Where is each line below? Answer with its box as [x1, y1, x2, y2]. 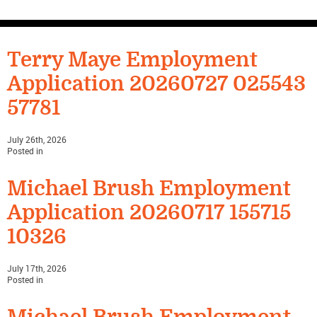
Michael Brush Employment [7, 177, 291, 201]
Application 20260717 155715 [7, 201, 291, 225]
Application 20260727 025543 [7, 72, 306, 96]
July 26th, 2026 [7, 134, 67, 146]
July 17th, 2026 [7, 263, 67, 275]
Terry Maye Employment [7, 48, 258, 72]
